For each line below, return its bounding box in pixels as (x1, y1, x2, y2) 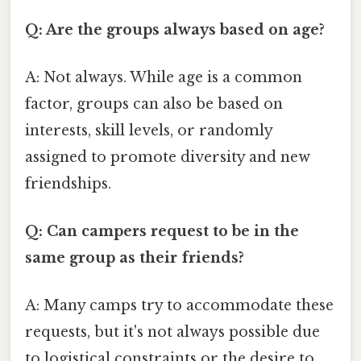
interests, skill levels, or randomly (25, 121, 272, 139)
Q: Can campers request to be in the (25, 222, 299, 241)
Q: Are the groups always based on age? (25, 20, 325, 39)
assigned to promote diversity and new (25, 147, 310, 166)
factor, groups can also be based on (25, 94, 283, 113)
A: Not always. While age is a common (25, 68, 302, 86)
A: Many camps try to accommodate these (25, 297, 334, 315)
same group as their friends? (25, 249, 244, 268)
